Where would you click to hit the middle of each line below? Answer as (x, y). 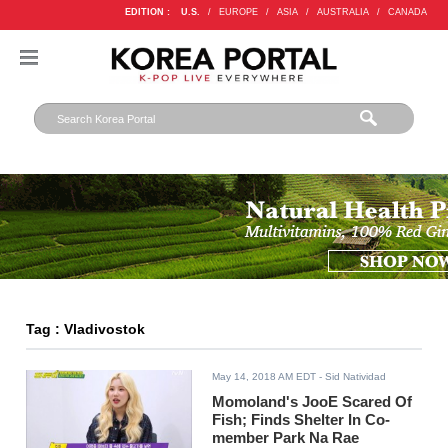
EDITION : (147, 12)
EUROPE (238, 12)
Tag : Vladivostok (86, 330)
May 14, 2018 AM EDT (264, 377)
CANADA (407, 12)
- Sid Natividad (351, 377)
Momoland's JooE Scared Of (312, 402)
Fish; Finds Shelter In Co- (301, 420)
